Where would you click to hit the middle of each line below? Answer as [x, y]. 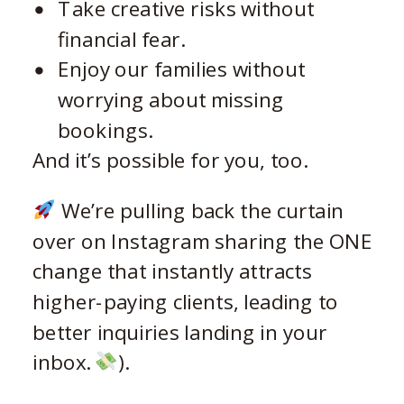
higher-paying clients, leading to [186, 301]
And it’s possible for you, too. [170, 160]
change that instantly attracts [172, 271]
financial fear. [121, 39]
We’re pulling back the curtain [200, 210]
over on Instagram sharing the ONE [203, 241]
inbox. [64, 362]
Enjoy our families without [182, 69]
